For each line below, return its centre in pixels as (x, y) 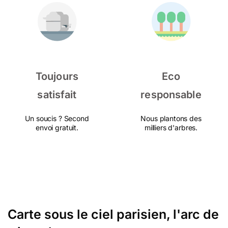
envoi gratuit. (57, 127)
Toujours (57, 76)
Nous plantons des (171, 118)
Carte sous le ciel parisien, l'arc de (113, 214)
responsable (171, 95)
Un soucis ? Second (57, 118)
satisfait (57, 95)
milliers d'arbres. (171, 127)
